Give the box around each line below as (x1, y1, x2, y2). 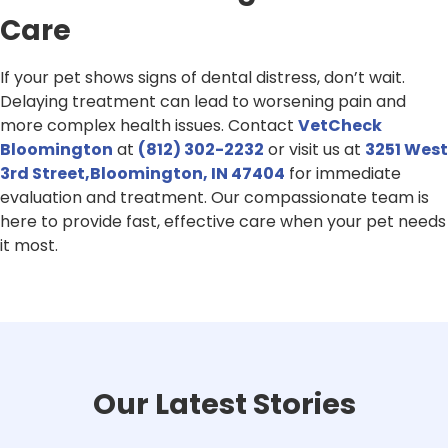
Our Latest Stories (92, 384, 356, 425)
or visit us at (264, 138, 365, 162)
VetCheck (298, 114, 382, 138)
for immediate (285, 162, 401, 186)
